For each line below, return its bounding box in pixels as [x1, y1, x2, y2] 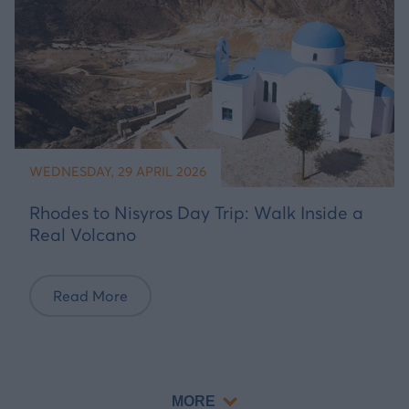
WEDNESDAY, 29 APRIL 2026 [29, 163, 206, 180]
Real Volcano [29, 223, 136, 246]
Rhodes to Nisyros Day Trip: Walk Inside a [29, 201, 363, 224]
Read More [53, 287, 128, 306]
